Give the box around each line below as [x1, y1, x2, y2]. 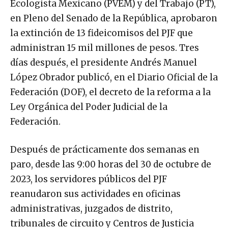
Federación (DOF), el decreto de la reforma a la [10, 86, 211, 98]
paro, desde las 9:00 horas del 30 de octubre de [10, 158, 211, 170]
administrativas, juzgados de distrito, [10, 203, 173, 214]
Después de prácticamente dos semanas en [10, 144, 199, 155]
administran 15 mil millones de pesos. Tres [10, 42, 199, 53]
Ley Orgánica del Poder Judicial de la [10, 101, 167, 112]
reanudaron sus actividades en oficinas [10, 188, 181, 199]
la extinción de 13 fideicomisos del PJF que [10, 27, 193, 39]
